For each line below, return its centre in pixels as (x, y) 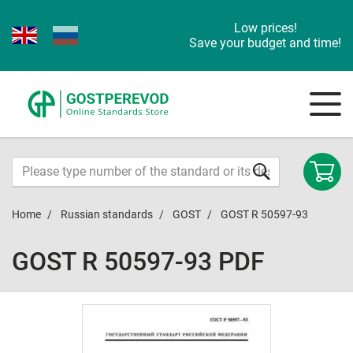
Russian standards (107, 214)
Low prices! (265, 28)
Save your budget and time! (265, 43)
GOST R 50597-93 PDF (138, 262)
